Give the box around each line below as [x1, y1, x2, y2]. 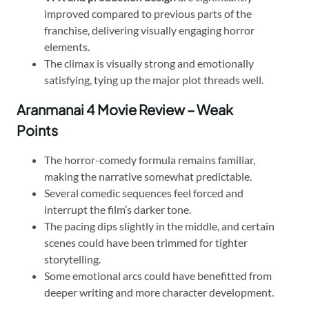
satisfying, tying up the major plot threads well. [44, 72, 263, 86]
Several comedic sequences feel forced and [44, 186, 243, 199]
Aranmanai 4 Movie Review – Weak [17, 100, 233, 118]
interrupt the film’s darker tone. [44, 202, 191, 216]
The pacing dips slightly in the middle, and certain [44, 219, 275, 232]
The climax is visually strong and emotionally [44, 56, 254, 70]
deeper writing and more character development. [44, 285, 274, 299]
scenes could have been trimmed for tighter [44, 235, 248, 249]
